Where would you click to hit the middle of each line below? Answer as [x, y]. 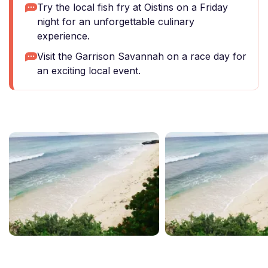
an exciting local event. [89, 71]
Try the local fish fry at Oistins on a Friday [133, 7]
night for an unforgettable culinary [116, 22]
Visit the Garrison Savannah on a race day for [142, 56]
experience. [63, 36]
